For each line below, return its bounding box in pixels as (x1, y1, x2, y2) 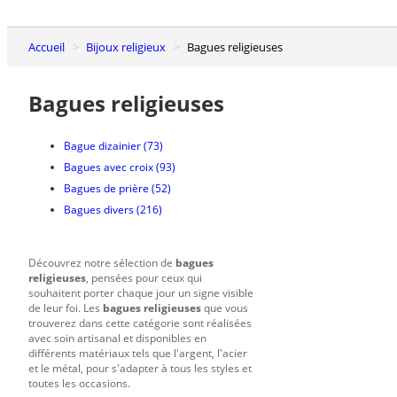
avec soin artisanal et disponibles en (28, 330, 206, 346)
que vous (201, 300, 248, 315)
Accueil (35, 38, 65, 55)
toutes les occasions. (28, 375, 130, 391)
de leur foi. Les (28, 300, 103, 315)
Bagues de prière (64, 180, 149, 196)
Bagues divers (64, 201, 134, 217)
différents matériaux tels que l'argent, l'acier (28, 345, 247, 361)
